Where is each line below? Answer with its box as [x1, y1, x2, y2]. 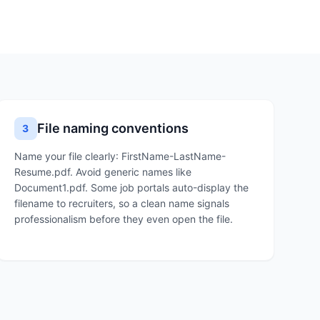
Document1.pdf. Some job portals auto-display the [14, 181, 249, 194]
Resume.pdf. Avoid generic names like [14, 166, 191, 178]
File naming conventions [36, 121, 189, 136]
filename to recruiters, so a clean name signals [14, 197, 229, 209]
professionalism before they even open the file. [14, 213, 233, 225]
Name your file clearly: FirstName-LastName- [14, 150, 226, 162]
